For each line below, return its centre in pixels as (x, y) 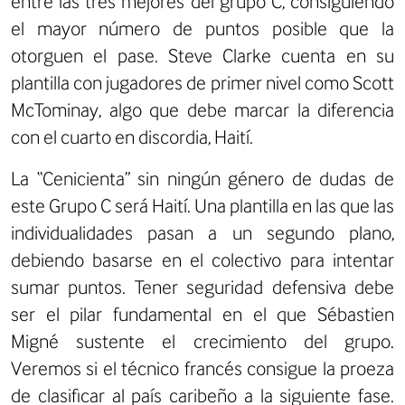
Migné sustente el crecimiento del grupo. (202, 341)
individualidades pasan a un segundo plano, (202, 232)
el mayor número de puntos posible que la (202, 28)
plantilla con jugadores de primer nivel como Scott (202, 82)
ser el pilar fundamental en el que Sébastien (202, 314)
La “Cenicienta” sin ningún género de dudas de (202, 178)
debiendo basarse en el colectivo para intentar (202, 259)
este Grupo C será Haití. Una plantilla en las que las (202, 205)
